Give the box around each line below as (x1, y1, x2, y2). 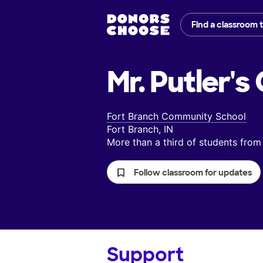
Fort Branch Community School (107, 110, 246, 123)
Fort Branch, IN (107, 123, 173, 136)
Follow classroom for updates (134, 167, 252, 178)
